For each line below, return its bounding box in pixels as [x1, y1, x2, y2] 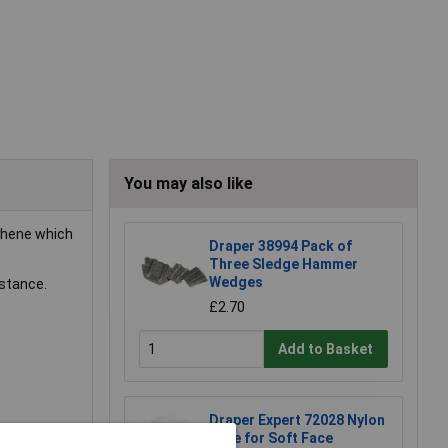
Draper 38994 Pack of [209, 238, 352, 255]
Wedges [209, 274, 263, 291]
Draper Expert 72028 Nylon [209, 412, 385, 429]
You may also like [124, 174, 253, 194]
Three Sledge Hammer [209, 256, 358, 273]
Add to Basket [278, 340, 374, 357]
